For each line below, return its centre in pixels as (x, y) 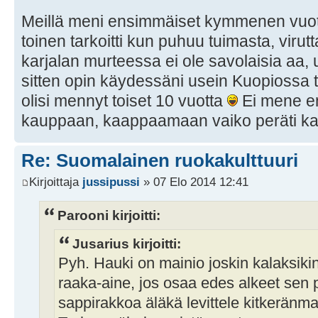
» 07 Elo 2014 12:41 (194, 181)
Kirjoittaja (56, 181)
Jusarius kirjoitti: (127, 244)
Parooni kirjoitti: (109, 215)
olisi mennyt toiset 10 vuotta (124, 101)
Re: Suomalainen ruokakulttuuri (160, 161)
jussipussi (111, 181)
